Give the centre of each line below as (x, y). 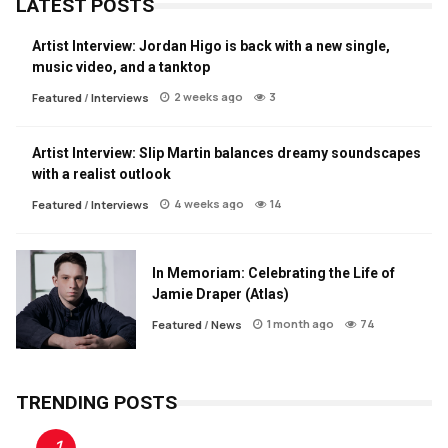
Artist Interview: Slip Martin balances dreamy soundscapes (226, 153)
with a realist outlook (101, 174)
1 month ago (300, 323)
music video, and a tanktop (121, 67)
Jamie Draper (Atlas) (220, 293)
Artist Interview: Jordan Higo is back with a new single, (211, 46)
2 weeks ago (208, 97)
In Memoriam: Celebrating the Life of (273, 272)
